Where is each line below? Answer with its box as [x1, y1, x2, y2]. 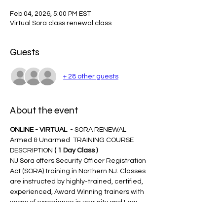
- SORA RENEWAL [69, 126, 128, 133]
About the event [10, 104, 78, 116]
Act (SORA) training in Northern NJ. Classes [10, 168, 147, 175]
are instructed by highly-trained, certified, [10, 178, 145, 185]
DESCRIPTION [10, 147, 54, 154]
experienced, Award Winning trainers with [10, 188, 146, 195]
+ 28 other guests [63, 73, 118, 80]
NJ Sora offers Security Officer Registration [10, 157, 147, 164]
